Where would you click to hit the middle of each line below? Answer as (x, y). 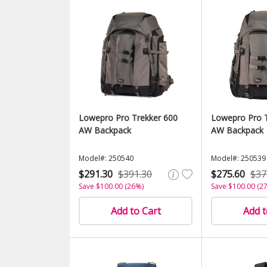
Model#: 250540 (106, 158)
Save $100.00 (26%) (111, 186)
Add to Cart (136, 211)
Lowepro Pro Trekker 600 (128, 118)
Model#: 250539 (238, 158)
